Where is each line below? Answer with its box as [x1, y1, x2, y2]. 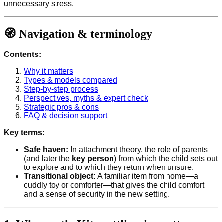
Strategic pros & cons [24, 103, 99, 111]
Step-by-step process [24, 85, 98, 94]
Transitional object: [24, 172, 96, 181]
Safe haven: [24, 145, 68, 154]
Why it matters [24, 67, 73, 76]
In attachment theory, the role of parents [68, 145, 208, 154]
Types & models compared [24, 76, 117, 85]
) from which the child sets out [114, 154, 218, 163]
